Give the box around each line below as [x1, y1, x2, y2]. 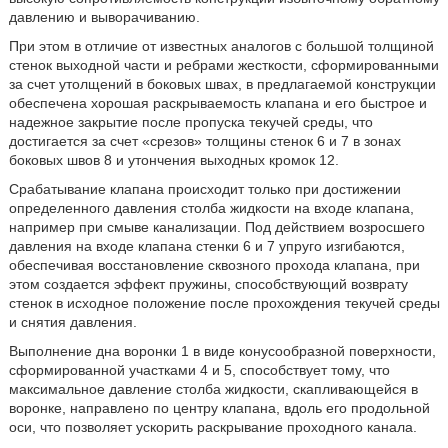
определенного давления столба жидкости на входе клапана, [8, 200, 414, 216]
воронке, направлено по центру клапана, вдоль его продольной [8, 400, 430, 416]
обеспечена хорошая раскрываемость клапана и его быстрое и [8, 95, 427, 111]
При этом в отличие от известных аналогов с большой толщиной [8, 38, 434, 54]
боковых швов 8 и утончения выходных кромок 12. [8, 152, 339, 168]
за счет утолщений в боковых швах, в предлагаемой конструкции [8, 76, 436, 92]
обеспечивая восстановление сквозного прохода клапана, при [8, 257, 420, 273]
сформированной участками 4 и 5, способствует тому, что [8, 362, 390, 378]
